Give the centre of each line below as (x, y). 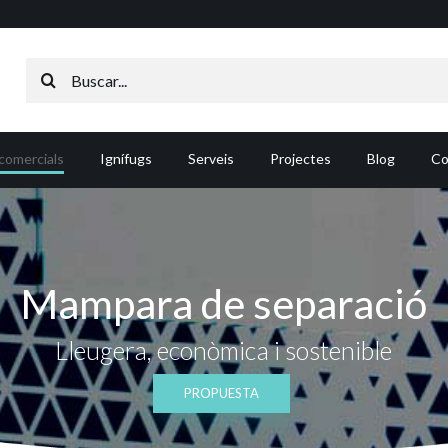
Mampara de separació (223, 303)
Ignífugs (126, 158)
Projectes (300, 158)
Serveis (211, 158)
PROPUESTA (221, 393)
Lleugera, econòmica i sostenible (223, 350)
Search (47, 70)
